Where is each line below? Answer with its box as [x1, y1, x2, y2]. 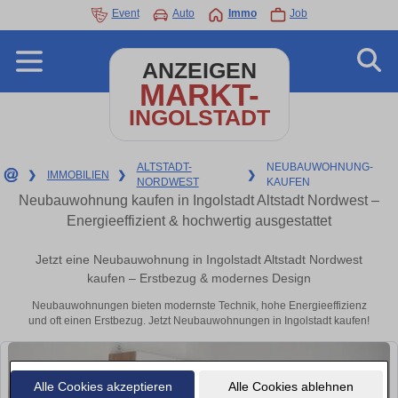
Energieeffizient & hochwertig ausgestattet [67, 213, 331, 228]
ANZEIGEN [141, 59, 257, 83]
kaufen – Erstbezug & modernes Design [87, 271, 311, 286]
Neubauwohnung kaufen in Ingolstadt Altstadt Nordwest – [19, 193, 379, 208]
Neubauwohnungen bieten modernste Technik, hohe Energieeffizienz [31, 299, 367, 313]
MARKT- [139, 77, 259, 112]
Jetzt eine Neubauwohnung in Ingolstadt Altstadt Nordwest [36, 252, 362, 267]
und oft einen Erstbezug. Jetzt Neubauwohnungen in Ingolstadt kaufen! [28, 314, 370, 328]
